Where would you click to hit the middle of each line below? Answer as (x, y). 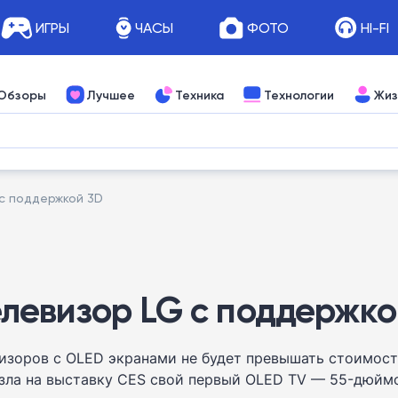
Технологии (299, 95)
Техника (199, 95)
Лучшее (111, 95)
